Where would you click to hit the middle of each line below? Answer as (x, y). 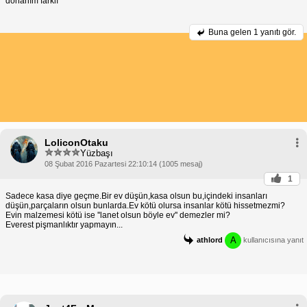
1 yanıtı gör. (275, 33)
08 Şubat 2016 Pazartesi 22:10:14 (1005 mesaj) (124, 164)
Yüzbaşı (97, 153)
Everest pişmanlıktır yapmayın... (64, 225)
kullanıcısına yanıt (272, 240)
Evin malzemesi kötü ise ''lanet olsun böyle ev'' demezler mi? (118, 216)
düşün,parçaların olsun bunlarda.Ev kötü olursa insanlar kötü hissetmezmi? (145, 206)
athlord (210, 240)
